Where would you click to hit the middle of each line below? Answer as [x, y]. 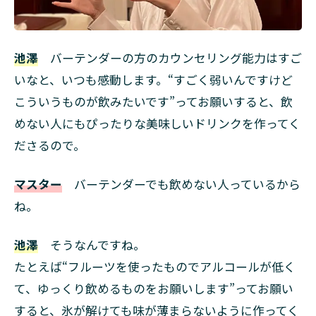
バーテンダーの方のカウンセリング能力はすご [170, 58]
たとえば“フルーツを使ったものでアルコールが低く [155, 267]
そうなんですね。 [92, 245]
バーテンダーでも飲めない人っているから [181, 184]
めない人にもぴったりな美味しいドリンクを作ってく [157, 124]
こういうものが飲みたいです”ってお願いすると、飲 [153, 102]
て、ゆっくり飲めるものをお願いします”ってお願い [154, 289]
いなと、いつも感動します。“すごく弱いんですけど [153, 80]
